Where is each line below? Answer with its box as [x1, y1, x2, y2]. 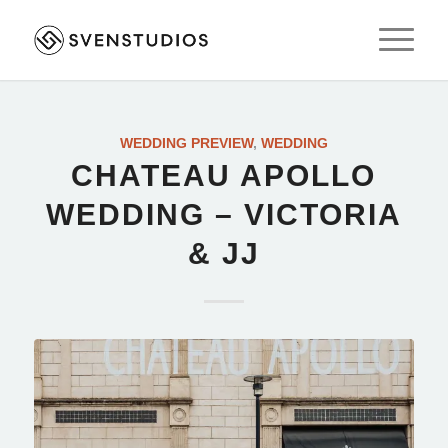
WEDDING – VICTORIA [45, 198, 402, 231]
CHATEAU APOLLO [71, 159, 377, 192]
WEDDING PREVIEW [119, 135, 253, 151]
